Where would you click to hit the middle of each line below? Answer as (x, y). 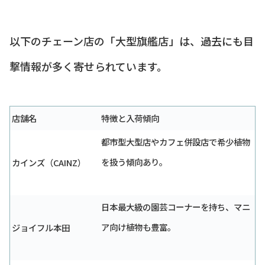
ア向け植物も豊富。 (138, 227)
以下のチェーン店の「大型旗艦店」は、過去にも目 (132, 41)
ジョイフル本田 (41, 227)
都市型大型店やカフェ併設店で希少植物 (176, 141)
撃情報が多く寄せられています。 (88, 66)
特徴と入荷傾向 (130, 118)
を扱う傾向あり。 (134, 161)
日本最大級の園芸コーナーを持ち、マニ (176, 206)
